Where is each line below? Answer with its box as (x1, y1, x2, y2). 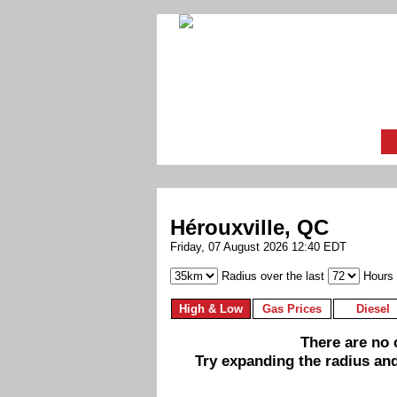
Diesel (355, 302, 390, 316)
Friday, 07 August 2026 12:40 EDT (170, 240, 346, 254)
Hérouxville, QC (170, 215, 329, 240)
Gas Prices (262, 302, 322, 316)
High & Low (179, 302, 243, 316)
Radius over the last (218, 269, 328, 284)
